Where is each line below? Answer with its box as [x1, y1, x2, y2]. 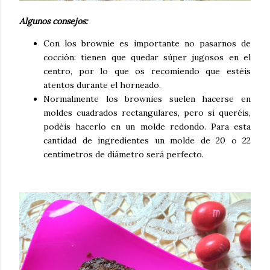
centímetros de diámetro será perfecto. [43, 148, 204, 160]
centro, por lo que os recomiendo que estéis [43, 65, 251, 77]
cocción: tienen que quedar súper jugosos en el [43, 51, 251, 63]
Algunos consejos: [19, 15, 87, 27]
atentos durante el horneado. [43, 79, 161, 90]
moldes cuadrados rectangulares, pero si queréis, [43, 107, 251, 118]
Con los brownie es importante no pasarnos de [43, 37, 251, 49]
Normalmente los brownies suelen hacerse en [43, 93, 251, 104]
